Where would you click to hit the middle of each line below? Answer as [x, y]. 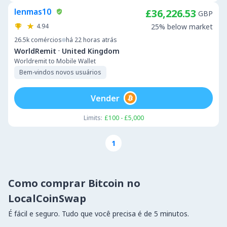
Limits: [93, 118]
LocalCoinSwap [47, 198]
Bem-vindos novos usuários [60, 72]
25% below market [182, 27]
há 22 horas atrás [91, 40]
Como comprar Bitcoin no [74, 183]
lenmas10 [33, 12]
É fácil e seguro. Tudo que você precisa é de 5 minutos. [99, 214]
